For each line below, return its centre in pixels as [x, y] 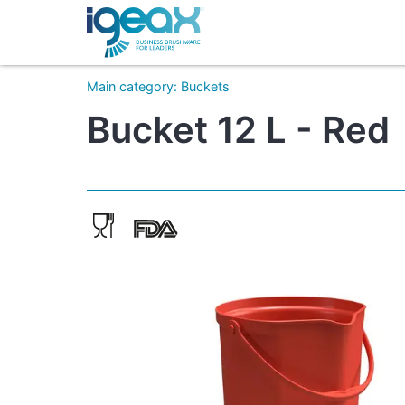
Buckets [205, 87]
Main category [130, 87]
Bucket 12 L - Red [238, 129]
